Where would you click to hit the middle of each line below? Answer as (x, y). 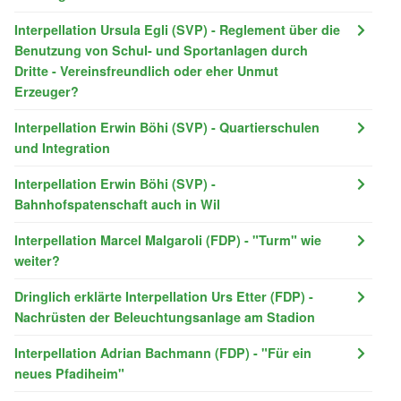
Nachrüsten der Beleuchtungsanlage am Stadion (165, 316)
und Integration (62, 147)
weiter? (37, 260)
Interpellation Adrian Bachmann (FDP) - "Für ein (163, 352)
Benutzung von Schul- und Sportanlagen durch (161, 50)
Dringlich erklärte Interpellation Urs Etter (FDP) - (164, 296)
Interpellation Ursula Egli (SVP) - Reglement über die (177, 29)
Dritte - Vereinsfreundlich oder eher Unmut (146, 70)
